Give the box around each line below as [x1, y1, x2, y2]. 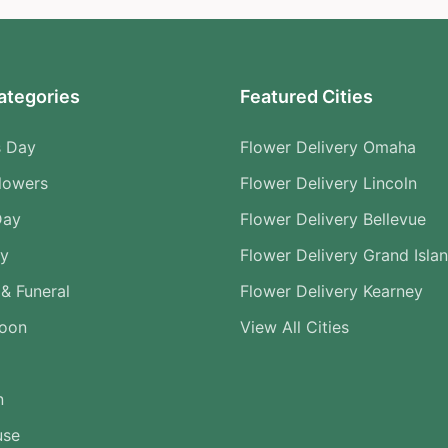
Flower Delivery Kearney [240, 281, 423, 302]
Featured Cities [240, 86, 373, 108]
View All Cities [240, 317, 349, 338]
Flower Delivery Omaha [240, 137, 416, 158]
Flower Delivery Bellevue [240, 209, 426, 230]
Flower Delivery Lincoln [240, 173, 417, 194]
